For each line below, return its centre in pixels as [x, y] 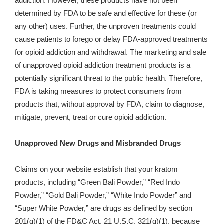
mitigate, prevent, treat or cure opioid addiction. [91, 118]
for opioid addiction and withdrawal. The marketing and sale [111, 53]
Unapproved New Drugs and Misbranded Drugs [98, 144]
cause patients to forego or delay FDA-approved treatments [111, 40]
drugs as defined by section [147, 209]
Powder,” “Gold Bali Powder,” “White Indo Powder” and [103, 196]
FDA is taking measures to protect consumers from [98, 92]
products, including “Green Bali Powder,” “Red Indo [97, 183]
